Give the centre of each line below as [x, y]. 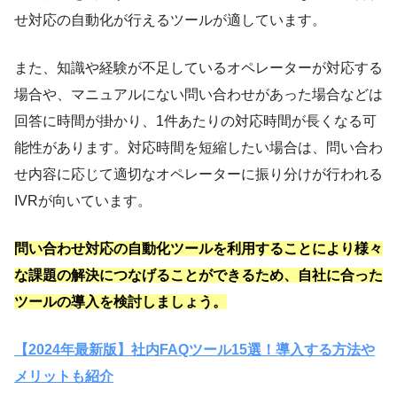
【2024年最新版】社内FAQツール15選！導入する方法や [195, 350]
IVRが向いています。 [83, 201]
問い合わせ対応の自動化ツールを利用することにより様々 [198, 249]
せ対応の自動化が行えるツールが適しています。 [170, 20]
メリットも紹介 [64, 377]
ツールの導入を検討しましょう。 [121, 302]
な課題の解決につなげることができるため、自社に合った [198, 276]
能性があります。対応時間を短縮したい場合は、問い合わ [198, 148]
